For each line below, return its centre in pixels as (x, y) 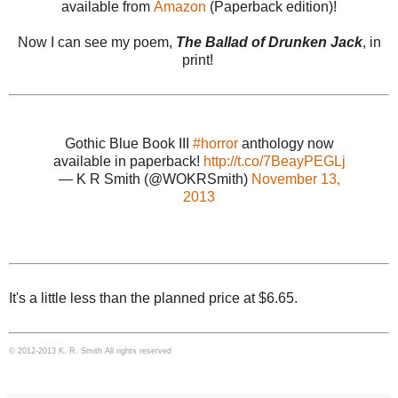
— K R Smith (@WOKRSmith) (155, 179)
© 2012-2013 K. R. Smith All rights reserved (90, 351)
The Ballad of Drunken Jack (269, 43)
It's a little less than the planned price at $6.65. (153, 298)
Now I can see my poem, (96, 43)
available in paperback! (128, 162)
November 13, (295, 179)
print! (199, 60)
